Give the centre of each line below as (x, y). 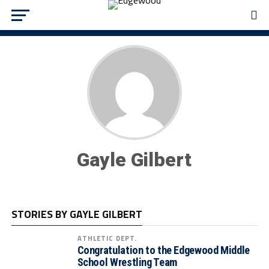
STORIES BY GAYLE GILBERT (77, 214)
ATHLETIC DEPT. (107, 238)
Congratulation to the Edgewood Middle (163, 250)
